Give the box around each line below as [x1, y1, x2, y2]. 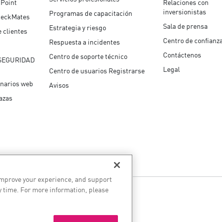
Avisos [49, 79, 69, 90]
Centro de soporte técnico [49, 51, 128, 61]
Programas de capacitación [49, 7, 133, 18]
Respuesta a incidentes [49, 36, 120, 47]
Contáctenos [163, 49, 202, 59]
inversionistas [163, 6, 207, 16]
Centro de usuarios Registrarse [49, 65, 145, 75]
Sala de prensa [163, 20, 208, 31]
